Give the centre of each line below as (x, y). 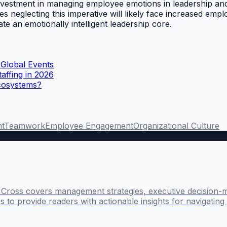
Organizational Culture (176, 125)
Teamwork (25, 125)
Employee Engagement (89, 125)
